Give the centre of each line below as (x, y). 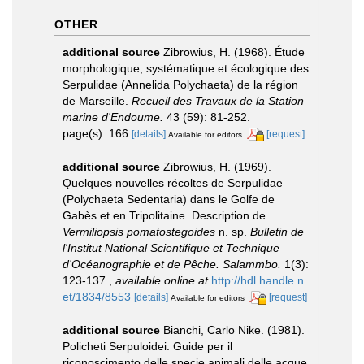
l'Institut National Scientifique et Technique (171, 247)
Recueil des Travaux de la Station (218, 100)
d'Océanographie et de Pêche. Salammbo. (172, 264)
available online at (162, 280)
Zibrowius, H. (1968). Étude (234, 52)
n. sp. (233, 231)
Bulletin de (277, 231)
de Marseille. (97, 100)
